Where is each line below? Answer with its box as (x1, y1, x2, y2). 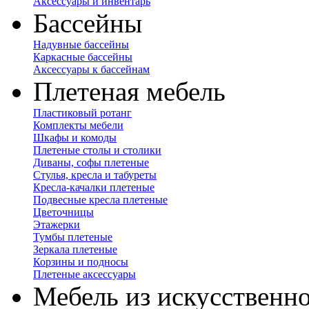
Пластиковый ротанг (33, 107, 132, 119)
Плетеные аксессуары (33, 268, 136, 280)
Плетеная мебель (33, 77, 226, 106)
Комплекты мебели (33, 119, 123, 131)
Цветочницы (33, 206, 94, 218)
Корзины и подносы (33, 256, 128, 268)
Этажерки (33, 219, 80, 230)
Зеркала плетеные (33, 243, 117, 255)
